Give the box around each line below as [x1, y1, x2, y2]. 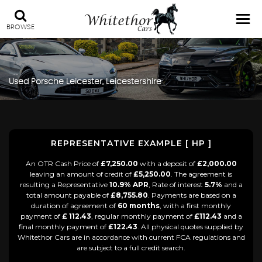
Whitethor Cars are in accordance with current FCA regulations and [17, 232, 245, 242]
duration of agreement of [31, 201, 118, 210]
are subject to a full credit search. [77, 243, 185, 252]
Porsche [31, 78, 64, 87]
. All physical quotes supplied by [137, 222, 243, 231]
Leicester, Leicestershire [64, 78, 161, 87]
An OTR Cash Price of [25, 158, 101, 168]
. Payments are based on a [147, 190, 236, 199]
